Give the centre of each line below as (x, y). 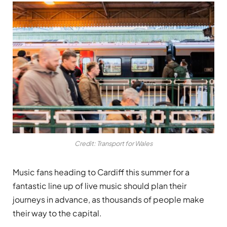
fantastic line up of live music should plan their (100, 186)
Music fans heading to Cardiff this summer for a (101, 172)
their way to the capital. (57, 213)
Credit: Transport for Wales (113, 144)
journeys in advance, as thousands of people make (108, 200)
